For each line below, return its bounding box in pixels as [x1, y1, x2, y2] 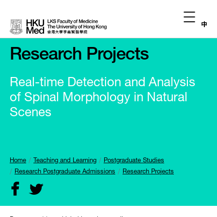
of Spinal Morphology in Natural [10, 92, 187, 105]
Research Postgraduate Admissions [15, 169, 115, 175]
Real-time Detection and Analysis [10, 77, 195, 90]
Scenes [10, 107, 51, 120]
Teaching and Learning [33, 158, 96, 164]
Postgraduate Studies [104, 158, 164, 164]
